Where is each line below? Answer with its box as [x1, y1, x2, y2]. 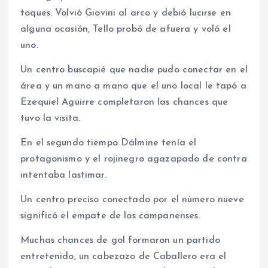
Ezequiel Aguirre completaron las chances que [20, 97, 229, 107]
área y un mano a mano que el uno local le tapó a [20, 81, 246, 91]
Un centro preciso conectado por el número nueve [20, 195, 244, 205]
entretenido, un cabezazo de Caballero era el [20, 252, 227, 262]
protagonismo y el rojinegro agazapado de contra [20, 154, 247, 164]
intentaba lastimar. [20, 170, 106, 180]
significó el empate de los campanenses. [20, 211, 200, 221]
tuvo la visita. [20, 113, 81, 123]
